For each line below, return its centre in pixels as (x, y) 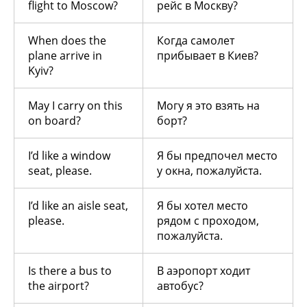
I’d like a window (69, 156)
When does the (67, 41)
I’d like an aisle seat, (78, 206)
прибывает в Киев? (208, 56)
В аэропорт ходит (204, 271)
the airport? (59, 286)
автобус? (180, 286)
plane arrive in (65, 56)
